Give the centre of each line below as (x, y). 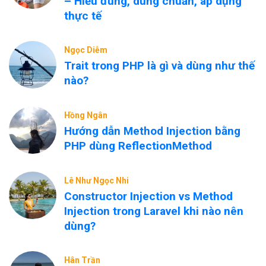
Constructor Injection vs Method (148, 196)
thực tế (83, 16)
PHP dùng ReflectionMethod (138, 146)
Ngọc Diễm (86, 50)
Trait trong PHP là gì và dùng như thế (159, 66)
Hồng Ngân (86, 115)
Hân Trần (82, 260)
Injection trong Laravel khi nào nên (154, 211)
